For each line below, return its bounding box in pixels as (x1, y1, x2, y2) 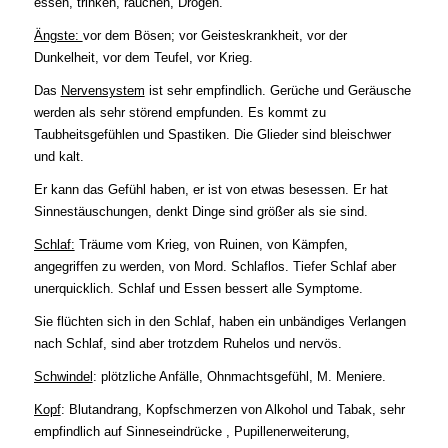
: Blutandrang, (60, 402, 146, 418)
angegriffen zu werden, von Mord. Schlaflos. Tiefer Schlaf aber (33, 259, 396, 275)
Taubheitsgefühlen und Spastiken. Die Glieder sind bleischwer (33, 127, 391, 143)
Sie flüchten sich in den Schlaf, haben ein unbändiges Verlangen (33, 314, 406, 330)
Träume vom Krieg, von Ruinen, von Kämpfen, (74, 237, 348, 253)
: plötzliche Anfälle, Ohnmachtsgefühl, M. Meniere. (92, 369, 386, 385)
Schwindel (33, 369, 93, 385)
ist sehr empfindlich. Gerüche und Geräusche (144, 83, 411, 99)
